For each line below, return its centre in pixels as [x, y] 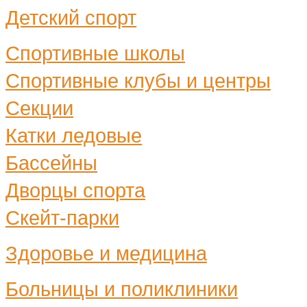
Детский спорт [71, 17]
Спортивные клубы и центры [138, 80]
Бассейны [51, 162]
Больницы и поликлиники [122, 288]
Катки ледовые [74, 135]
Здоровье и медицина [106, 253]
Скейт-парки [62, 217]
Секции [39, 108]
